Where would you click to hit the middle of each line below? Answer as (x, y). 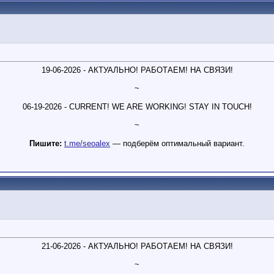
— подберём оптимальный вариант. (177, 144)
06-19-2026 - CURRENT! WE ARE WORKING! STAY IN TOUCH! (137, 107)
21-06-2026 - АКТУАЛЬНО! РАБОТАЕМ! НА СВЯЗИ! (137, 246)
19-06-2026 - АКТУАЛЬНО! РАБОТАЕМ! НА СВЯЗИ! (137, 70)
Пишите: (46, 144)
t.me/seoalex (87, 144)
